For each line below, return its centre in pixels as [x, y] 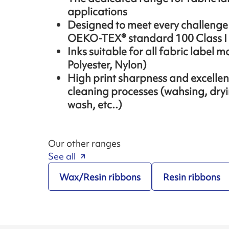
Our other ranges [85, 144]
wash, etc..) [95, 105]
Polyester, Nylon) [107, 65]
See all [62, 157]
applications [98, 12]
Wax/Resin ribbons [100, 177]
